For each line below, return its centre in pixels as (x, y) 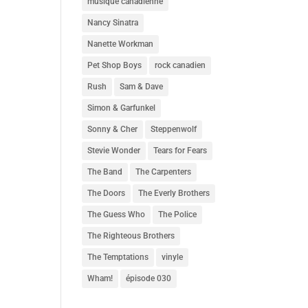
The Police (178, 214)
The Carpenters (164, 172)
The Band (105, 172)
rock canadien (180, 65)
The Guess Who (117, 214)
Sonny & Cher (113, 129)
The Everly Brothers (174, 193)
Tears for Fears (180, 151)
